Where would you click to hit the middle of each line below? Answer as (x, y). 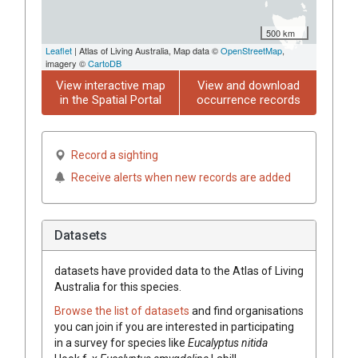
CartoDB (105, 63)
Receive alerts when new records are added (181, 177)
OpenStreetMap (251, 50)
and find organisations (248, 310)
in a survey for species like (121, 342)
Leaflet (59, 50)
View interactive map (110, 85)
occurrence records (248, 99)
